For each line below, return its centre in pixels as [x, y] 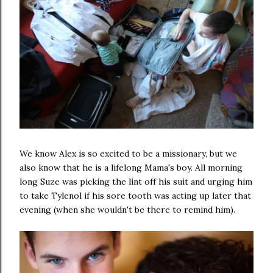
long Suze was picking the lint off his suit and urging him [136, 182]
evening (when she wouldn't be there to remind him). [127, 210]
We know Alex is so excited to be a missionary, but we [128, 154]
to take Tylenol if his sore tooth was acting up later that [135, 196]
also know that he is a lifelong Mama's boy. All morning [131, 168]
